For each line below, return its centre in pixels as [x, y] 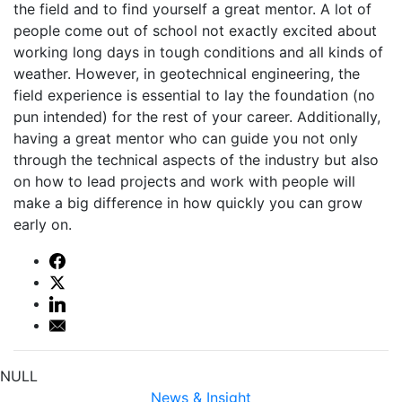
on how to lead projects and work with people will [184, 181]
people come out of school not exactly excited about [195, 30]
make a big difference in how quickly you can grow [188, 202]
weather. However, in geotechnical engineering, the [187, 73]
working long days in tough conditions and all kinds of [198, 52]
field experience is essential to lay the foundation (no [194, 95]
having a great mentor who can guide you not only [186, 138]
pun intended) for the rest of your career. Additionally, [197, 116]
